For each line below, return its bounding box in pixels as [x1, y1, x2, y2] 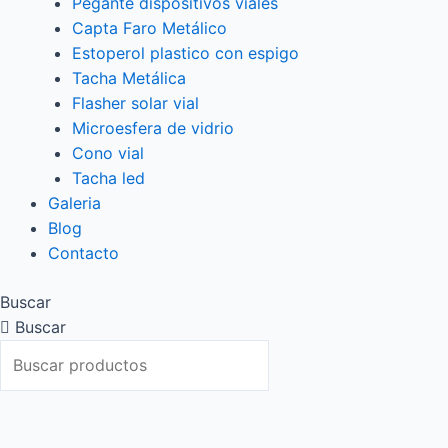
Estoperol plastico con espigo [72, 43, 299, 64]
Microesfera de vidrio [72, 118, 234, 139]
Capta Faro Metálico [72, 18, 227, 39]
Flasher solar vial [72, 93, 199, 114]
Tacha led [72, 168, 145, 189]
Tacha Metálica [72, 68, 186, 89]
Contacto [48, 243, 119, 264]
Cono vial [72, 143, 144, 164]
